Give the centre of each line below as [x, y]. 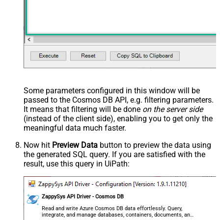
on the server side [173, 109]
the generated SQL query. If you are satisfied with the [114, 154]
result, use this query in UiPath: [77, 164]
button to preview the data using [154, 145]
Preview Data [75, 145]
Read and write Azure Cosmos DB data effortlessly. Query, [112, 209]
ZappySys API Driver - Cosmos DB [83, 196]
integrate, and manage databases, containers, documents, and [118, 215]
